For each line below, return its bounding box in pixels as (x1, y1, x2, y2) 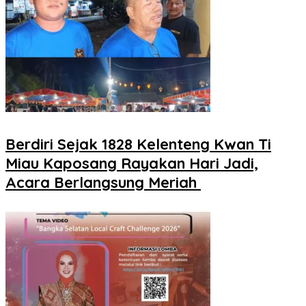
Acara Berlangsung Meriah (5, 173, 201, 193)
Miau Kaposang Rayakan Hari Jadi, (5, 154, 258, 173)
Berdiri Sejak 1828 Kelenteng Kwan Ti (5, 135, 271, 154)
